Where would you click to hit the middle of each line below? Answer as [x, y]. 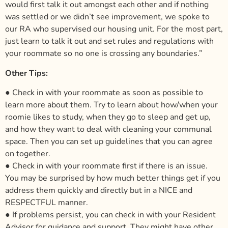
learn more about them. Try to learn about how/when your [111, 104]
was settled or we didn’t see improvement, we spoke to [107, 16]
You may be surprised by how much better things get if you [113, 177]
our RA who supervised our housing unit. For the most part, [114, 28]
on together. [28, 153]
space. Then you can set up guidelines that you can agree [109, 140]
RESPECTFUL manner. [47, 202]
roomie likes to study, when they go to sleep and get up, [108, 116]
